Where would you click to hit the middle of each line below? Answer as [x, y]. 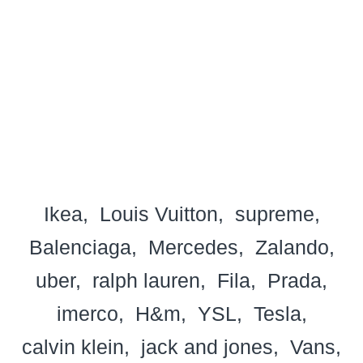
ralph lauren [146, 280]
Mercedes [193, 247]
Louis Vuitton [158, 214]
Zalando [292, 247]
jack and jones [207, 346]
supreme [274, 214]
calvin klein [73, 346]
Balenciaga [80, 247]
